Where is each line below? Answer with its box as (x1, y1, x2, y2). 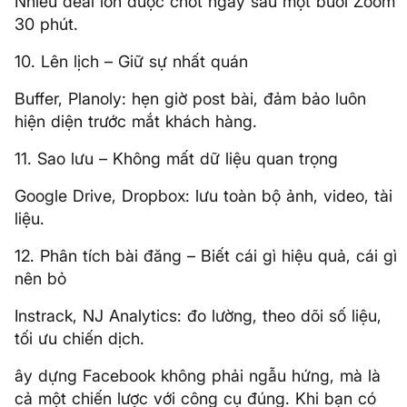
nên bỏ (15, 269, 66, 288)
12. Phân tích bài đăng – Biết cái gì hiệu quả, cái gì (15, 246, 397, 265)
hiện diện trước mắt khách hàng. (15, 112, 257, 131)
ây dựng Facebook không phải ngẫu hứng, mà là (15, 366, 381, 385)
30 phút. (15, 15, 78, 34)
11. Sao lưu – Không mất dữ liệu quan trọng (15, 149, 338, 168)
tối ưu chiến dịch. (15, 329, 144, 348)
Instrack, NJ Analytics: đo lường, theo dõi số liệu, (15, 306, 382, 325)
